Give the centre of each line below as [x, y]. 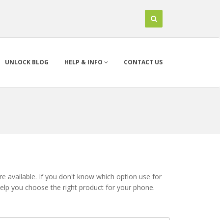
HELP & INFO [84, 62]
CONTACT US [143, 62]
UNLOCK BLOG [27, 62]
